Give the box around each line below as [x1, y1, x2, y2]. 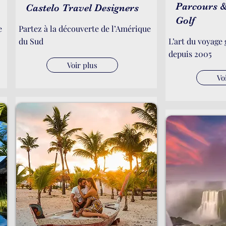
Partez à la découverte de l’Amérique [19, 23, 151, 34]
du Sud [19, 36, 43, 46]
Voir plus [67, 60, 97, 70]
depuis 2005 [168, 48, 212, 59]
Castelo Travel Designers [26, 2, 139, 14]
